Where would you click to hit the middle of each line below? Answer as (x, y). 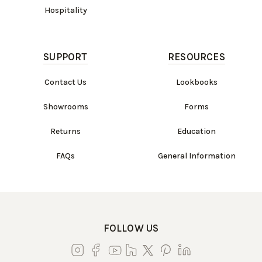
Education (196, 132)
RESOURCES (196, 57)
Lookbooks (196, 82)
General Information (196, 156)
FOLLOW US (131, 228)
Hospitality (65, 11)
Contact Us (65, 82)
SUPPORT (65, 57)
